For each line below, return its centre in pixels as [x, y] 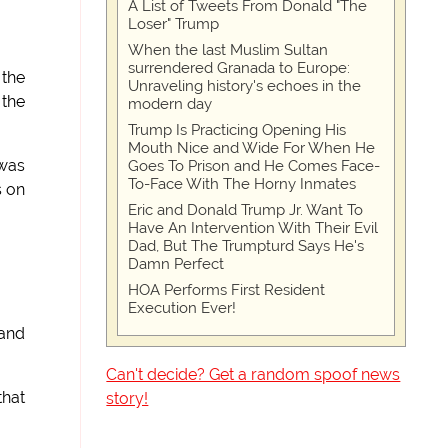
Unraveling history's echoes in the [245, 86]
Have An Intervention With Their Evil [253, 228]
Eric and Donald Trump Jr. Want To [246, 210]
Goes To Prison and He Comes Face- [254, 166]
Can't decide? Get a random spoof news [253, 374]
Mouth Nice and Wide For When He [252, 148]
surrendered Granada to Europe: [239, 68]
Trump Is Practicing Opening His [237, 130]
